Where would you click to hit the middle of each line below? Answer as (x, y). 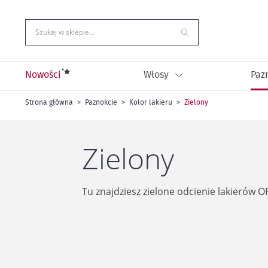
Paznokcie (101, 102)
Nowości (43, 75)
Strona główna (49, 102)
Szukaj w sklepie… (65, 32)
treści (36, 29)
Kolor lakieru (151, 102)
